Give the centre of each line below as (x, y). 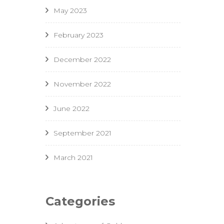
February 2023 (78, 35)
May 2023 (70, 11)
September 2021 (82, 133)
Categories (80, 201)
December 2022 (82, 60)
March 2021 (73, 158)
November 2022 (82, 84)
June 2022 (71, 109)
